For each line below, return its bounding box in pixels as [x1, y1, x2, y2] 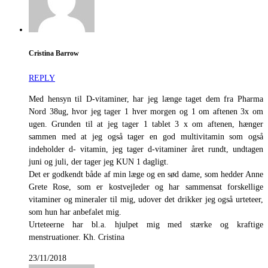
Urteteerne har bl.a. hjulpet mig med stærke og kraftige [29, 220, 263, 229]
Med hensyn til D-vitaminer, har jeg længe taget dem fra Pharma [29, 94, 263, 103]
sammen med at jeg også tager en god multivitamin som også [29, 132, 263, 141]
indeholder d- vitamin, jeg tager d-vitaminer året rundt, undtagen [29, 144, 263, 154]
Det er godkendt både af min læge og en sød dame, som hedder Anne [29, 169, 263, 179]
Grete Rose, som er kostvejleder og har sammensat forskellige [29, 182, 263, 191]
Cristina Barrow [29, 50, 79, 58]
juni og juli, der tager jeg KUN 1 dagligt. [29, 157, 169, 166]
